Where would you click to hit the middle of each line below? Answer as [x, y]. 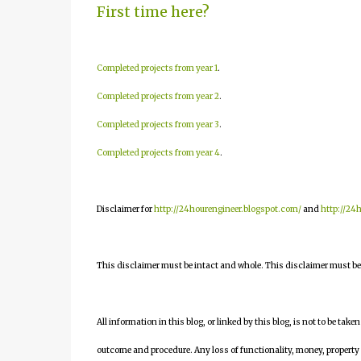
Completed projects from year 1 [157, 68]
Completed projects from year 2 [158, 96]
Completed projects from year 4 [158, 153]
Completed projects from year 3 [158, 124]
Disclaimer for [125, 209]
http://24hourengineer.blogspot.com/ [227, 209]
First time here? [153, 12]
